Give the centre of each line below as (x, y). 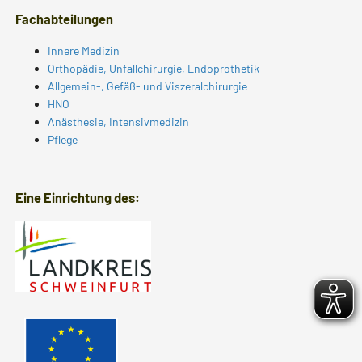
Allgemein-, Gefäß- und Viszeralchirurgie (147, 86)
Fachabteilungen (64, 19)
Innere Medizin (83, 50)
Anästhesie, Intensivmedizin (118, 121)
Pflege (62, 139)
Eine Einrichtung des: (77, 197)
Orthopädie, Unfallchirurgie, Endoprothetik (153, 68)
